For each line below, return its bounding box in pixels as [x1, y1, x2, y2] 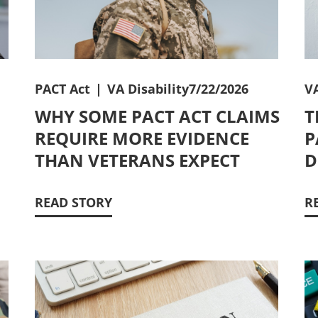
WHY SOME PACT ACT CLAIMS [35, 104, 280, 128]
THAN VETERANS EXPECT [35, 148, 240, 172]
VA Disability [107, 79, 190, 97]
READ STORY [35, 193, 112, 211]
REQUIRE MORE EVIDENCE [35, 126, 249, 150]
